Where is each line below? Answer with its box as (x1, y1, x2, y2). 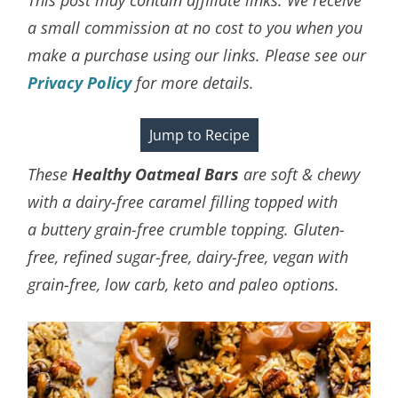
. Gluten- (284, 218, 346, 240)
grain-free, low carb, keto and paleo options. (28, 273, 340, 295)
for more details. (131, 71, 255, 93)
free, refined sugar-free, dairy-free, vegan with (28, 245, 349, 267)
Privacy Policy (28, 71, 132, 93)
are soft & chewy (239, 163, 361, 185)
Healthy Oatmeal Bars (72, 163, 240, 185)
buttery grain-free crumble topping (41, 218, 285, 240)
